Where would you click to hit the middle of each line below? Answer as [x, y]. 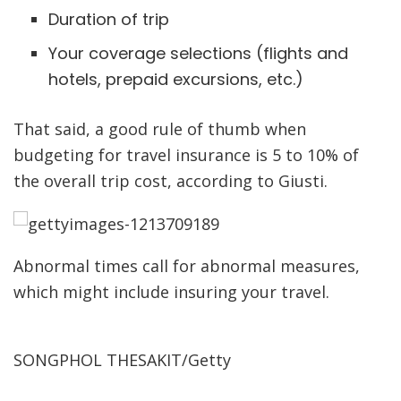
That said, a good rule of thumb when [160, 128]
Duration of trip [108, 19]
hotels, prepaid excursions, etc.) [175, 79]
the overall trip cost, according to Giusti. [171, 180]
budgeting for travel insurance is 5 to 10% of [186, 154]
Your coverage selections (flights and [198, 53]
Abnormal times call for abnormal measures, [187, 266]
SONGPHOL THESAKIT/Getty [122, 360]
